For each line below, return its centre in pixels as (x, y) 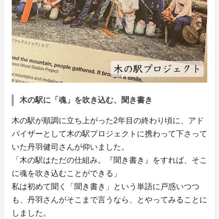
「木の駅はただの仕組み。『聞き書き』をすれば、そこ (109, 160)
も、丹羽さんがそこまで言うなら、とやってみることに (109, 200)
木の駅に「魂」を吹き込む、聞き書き (86, 100)
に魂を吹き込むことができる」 (66, 174)
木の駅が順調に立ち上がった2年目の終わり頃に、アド (108, 121)
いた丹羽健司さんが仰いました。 (70, 147)
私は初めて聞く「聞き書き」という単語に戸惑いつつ (106, 187)
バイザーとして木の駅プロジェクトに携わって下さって (109, 134)
